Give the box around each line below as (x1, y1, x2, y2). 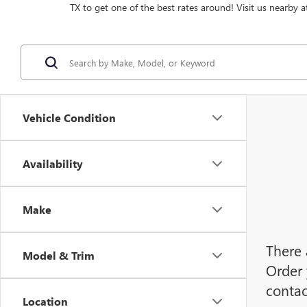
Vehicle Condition (23, 110, 116, 125)
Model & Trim (23, 248, 95, 262)
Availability (23, 156, 83, 171)
